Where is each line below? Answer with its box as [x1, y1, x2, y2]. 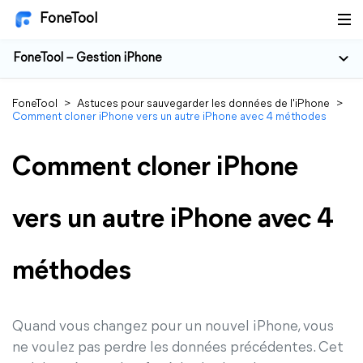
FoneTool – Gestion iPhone [13, 52, 162, 65]
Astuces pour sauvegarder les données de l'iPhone [77, 98, 330, 110]
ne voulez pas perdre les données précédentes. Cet [12, 340, 344, 356]
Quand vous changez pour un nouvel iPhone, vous [12, 319, 334, 335]
